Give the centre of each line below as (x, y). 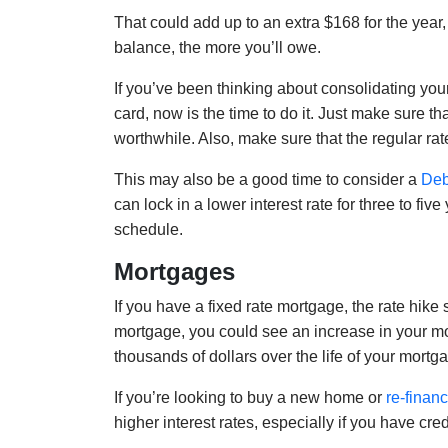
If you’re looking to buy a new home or (250, 398)
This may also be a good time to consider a (267, 180)
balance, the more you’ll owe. (217, 48)
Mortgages (174, 272)
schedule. (148, 230)
